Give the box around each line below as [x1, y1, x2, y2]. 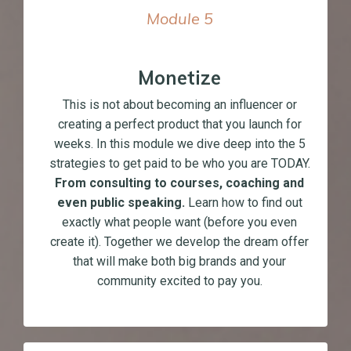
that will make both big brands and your [73, 254, 286, 270]
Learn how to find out [184, 195, 302, 211]
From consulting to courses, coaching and [55, 175, 304, 191]
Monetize [138, 66, 221, 90]
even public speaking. [56, 195, 185, 211]
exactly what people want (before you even [62, 215, 297, 230]
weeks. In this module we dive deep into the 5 [53, 136, 306, 152]
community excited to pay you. [96, 273, 262, 289]
